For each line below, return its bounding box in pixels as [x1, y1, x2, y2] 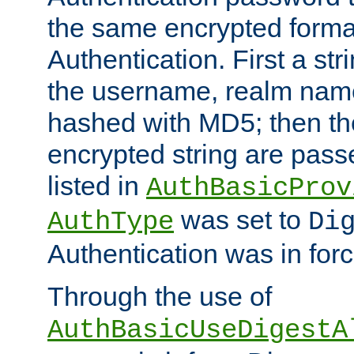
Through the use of [47, 281, 272, 312]
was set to [174, 205, 308, 235]
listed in [47, 171, 146, 201]
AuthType [47, 207, 174, 238]
